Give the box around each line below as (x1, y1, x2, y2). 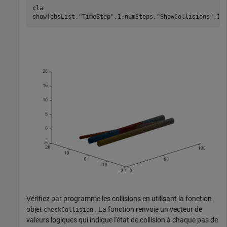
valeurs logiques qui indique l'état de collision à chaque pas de (26, 215, 218, 224)
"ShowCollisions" (156, 13, 213, 21)
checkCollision (44, 206, 93, 213)
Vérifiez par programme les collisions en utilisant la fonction (26, 194, 212, 203)
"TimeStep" (78, 13, 114, 21)
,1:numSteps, (113, 13, 157, 21)
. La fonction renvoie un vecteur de (93, 205, 202, 213)
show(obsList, (32, 13, 79, 21)
